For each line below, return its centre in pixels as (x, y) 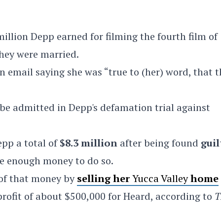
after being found (159, 143)
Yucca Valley (160, 178)
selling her (103, 178)
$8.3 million (89, 143)
